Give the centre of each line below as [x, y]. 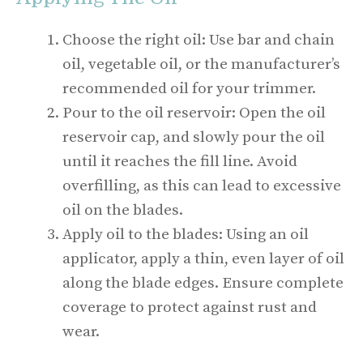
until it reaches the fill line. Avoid [180, 161]
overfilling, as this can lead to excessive [202, 186]
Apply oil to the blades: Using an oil [186, 234]
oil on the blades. [123, 210]
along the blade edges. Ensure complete [203, 283]
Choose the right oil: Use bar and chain [199, 40]
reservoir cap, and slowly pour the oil [194, 137]
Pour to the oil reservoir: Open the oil [194, 113]
